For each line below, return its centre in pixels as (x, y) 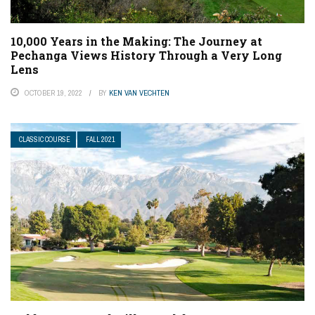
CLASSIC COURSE (45, 140)
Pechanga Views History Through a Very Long (146, 56)
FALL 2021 (101, 140)
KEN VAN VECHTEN (139, 93)
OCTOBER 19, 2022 (53, 93)
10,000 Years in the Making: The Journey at (136, 41)
